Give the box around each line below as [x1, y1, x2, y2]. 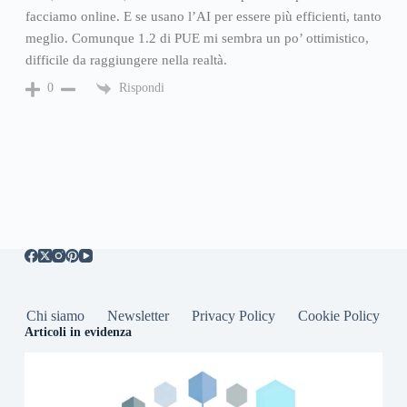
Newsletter [107, 307, 170, 323]
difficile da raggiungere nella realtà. [25, 52, 227, 67]
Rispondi [118, 80, 164, 94]
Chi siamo [26, 307, 85, 323]
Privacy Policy [192, 307, 276, 323]
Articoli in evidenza [24, 323, 132, 339]
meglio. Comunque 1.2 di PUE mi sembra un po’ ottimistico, [25, 30, 369, 45]
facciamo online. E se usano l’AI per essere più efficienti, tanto [25, 8, 382, 24]
